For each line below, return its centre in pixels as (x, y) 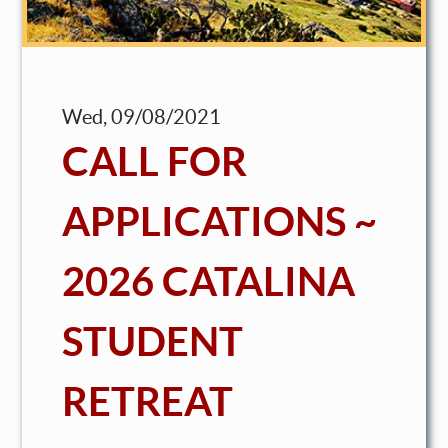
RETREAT (148, 401)
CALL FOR (155, 161)
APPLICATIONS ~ (220, 221)
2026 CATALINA (209, 281)
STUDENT (153, 341)
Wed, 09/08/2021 (142, 116)
